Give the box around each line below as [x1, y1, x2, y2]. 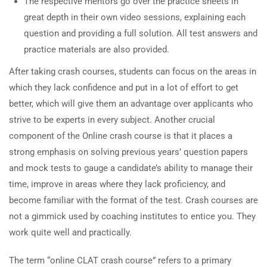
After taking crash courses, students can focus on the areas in [9, 66, 256, 77]
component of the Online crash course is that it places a [9, 131, 232, 141]
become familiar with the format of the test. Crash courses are [9, 195, 258, 206]
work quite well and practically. [9, 227, 132, 238]
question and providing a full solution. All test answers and [24, 28, 257, 39]
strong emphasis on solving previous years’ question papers [9, 147, 248, 157]
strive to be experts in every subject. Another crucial [9, 114, 215, 125]
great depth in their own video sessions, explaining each [24, 12, 246, 23]
